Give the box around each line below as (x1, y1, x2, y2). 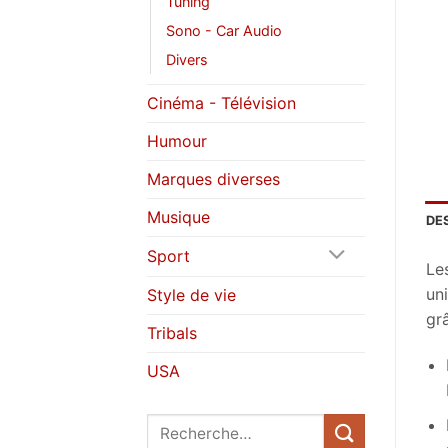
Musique (147, 206, 210, 227)
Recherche (146, 415, 222, 433)
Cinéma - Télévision (147, 92, 296, 113)
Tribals (147, 322, 197, 343)
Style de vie (147, 284, 236, 305)
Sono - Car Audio (166, 21, 282, 39)
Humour (147, 130, 207, 151)
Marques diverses (147, 168, 280, 189)
